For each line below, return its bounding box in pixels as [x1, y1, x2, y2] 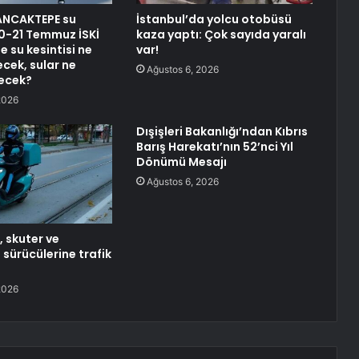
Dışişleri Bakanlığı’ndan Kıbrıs [135, 123, 308, 140]
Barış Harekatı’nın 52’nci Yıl [135, 139, 293, 155]
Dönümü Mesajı [135, 154, 227, 171]
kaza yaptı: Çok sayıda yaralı [135, 26, 306, 43]
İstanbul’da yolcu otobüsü [135, 11, 292, 28]
